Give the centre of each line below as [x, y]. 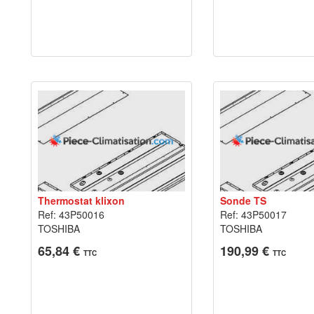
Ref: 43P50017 [253, 214]
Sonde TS [243, 200]
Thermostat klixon [81, 200]
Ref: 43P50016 [71, 214]
